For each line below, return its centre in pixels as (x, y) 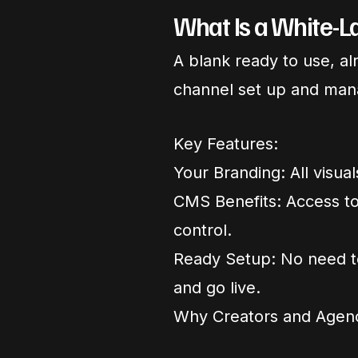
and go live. (217, 288)
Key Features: (226, 144)
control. (203, 231)
